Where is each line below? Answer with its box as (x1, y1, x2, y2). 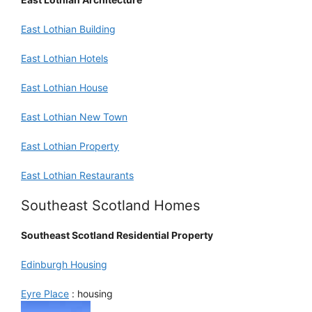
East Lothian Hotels (21, 52, 108, 64)
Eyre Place (21, 287, 69, 299)
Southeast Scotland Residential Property (21, 228, 213, 241)
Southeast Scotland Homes (21, 196, 200, 214)
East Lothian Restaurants (21, 169, 134, 181)
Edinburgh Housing (21, 258, 107, 270)
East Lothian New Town (21, 110, 127, 123)
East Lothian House (21, 81, 108, 93)
